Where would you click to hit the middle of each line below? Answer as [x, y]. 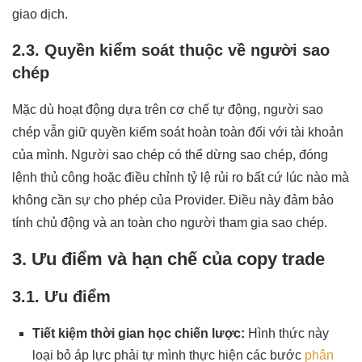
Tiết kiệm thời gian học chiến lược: [139, 333]
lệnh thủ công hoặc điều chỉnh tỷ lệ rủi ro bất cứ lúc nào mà [181, 177]
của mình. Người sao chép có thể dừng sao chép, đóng [170, 154]
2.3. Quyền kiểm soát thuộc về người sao [171, 50]
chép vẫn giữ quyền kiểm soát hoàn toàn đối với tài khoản [178, 132]
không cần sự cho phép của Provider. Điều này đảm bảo [173, 200]
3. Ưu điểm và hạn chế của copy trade [168, 259]
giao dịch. [40, 14]
